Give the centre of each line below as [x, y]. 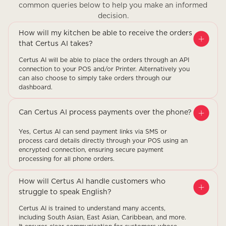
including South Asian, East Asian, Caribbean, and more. [102, 217]
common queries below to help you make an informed [113, 5]
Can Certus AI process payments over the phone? [105, 113]
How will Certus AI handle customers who [92, 181]
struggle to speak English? [65, 192]
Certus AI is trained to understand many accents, [92, 208]
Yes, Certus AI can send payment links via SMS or [93, 131]
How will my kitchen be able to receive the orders [105, 33]
